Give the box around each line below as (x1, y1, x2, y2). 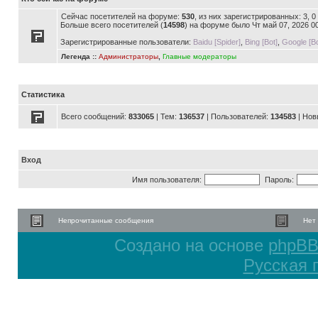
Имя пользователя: (131, 175, 202, 184)
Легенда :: (61, 53, 99, 60)
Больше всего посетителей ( (60, 21, 163, 29)
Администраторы (99, 53, 158, 60)
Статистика (21, 90, 65, 99)
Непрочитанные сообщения (58, 216, 153, 224)
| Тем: (154, 112, 179, 121)
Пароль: (264, 175, 294, 184)
